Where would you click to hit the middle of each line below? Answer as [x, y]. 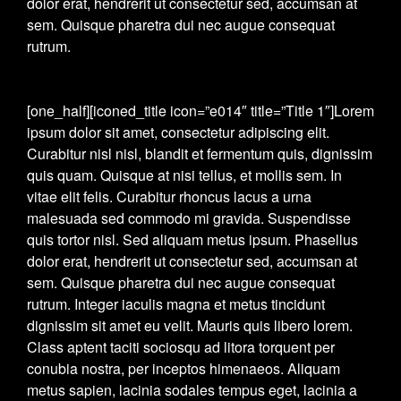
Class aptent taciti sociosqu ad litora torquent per [181, 347]
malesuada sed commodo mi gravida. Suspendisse [189, 218]
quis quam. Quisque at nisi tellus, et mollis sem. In [184, 175]
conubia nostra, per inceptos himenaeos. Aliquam [183, 368]
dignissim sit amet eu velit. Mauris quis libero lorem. [190, 325]
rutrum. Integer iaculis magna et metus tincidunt [176, 304]
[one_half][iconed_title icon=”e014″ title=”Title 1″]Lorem [200, 111]
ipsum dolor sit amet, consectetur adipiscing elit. [178, 132]
